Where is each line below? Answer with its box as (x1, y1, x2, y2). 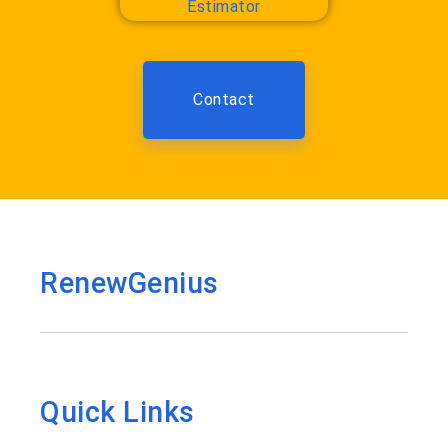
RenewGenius (40, 266, 219, 301)
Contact (193, 90, 255, 110)
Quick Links (40, 395, 195, 430)
